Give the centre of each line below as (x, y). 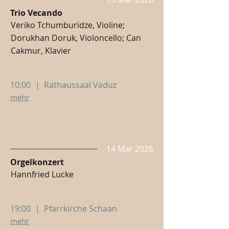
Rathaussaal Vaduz (80, 85)
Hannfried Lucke (42, 174)
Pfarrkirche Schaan (81, 209)
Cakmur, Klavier (41, 51)
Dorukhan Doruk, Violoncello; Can (76, 38)
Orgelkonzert (37, 162)
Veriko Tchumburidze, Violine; (68, 25)
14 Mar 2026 (130, 149)
